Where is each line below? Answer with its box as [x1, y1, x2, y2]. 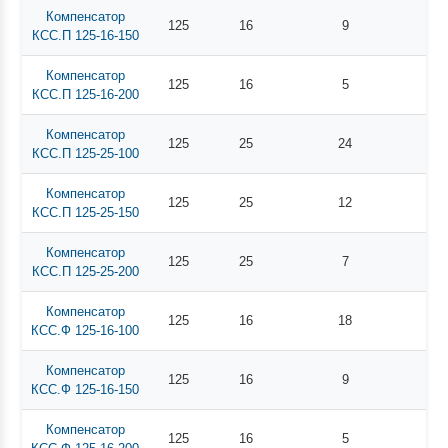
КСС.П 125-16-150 [31, 27, 139, 43]
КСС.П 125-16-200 [31, 86, 139, 102]
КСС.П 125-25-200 [31, 263, 139, 279]
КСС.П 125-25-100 [31, 145, 139, 161]
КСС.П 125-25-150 [31, 204, 139, 220]
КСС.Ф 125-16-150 [31, 381, 140, 397]
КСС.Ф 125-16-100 [31, 322, 140, 338]
